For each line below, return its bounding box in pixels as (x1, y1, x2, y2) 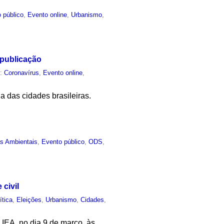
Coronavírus (4, 68, 39, 76)
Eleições (16, 196, 42, 204)
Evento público (41, 138, 85, 146)
